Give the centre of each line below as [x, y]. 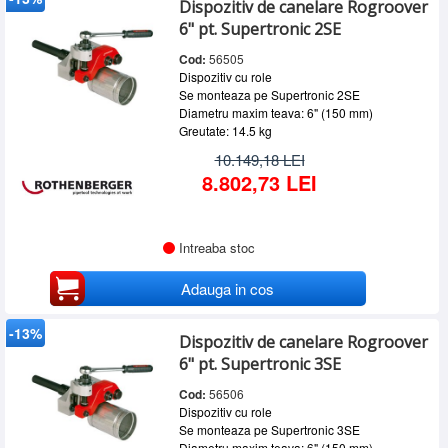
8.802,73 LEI [259, 182]
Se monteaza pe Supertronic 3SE [269, 429]
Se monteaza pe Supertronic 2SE [269, 94]
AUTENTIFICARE [71, 149]
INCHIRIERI [52, 50]
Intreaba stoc [216, 247]
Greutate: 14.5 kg [225, 130]
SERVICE [45, 17]
